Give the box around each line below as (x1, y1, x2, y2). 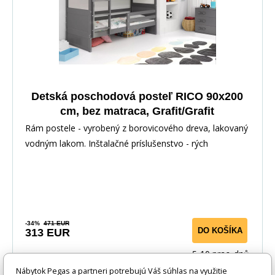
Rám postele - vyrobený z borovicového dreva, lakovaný (25, 122, 248, 134)
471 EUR (44, 219, 69, 227)
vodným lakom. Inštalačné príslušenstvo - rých (25, 137, 208, 149)
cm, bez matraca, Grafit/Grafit (60, 104, 214, 117)
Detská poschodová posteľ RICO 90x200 (31, 90, 243, 103)
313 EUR (25, 226, 70, 239)
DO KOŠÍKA (197, 225, 242, 235)
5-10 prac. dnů (192, 247, 249, 260)
